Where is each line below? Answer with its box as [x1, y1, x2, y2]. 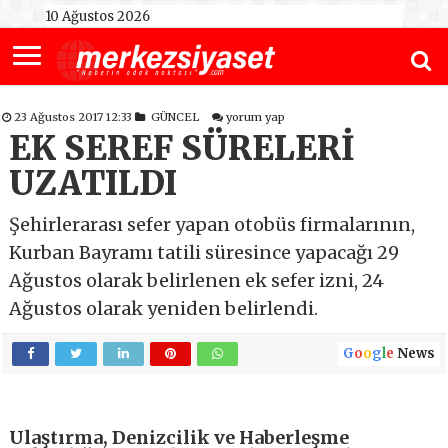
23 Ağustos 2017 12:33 [14, 110, 136, 125]
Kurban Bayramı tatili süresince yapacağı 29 [9, 241, 400, 265]
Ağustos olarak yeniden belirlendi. [9, 297, 319, 321]
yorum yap [226, 110, 286, 125]
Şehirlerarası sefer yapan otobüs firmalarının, [9, 213, 416, 237]
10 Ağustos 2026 [44, 8, 150, 25]
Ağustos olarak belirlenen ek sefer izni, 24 [9, 269, 385, 293]
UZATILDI [9, 163, 178, 205]
